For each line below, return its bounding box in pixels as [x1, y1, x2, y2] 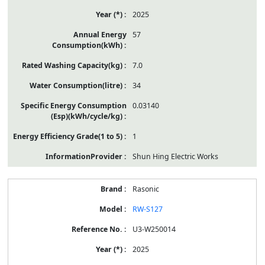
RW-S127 [132, 203, 163, 214]
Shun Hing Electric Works [132, 151, 218, 161]
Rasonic [132, 183, 159, 194]
